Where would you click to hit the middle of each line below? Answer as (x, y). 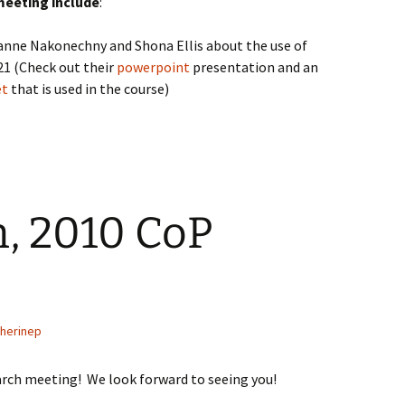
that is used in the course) (89, 89)
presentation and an (254, 67)
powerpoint (153, 67)
